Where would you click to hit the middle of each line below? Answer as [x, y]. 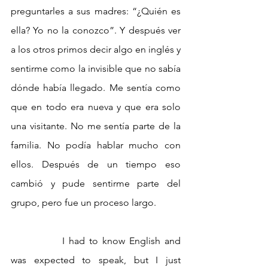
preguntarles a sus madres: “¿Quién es [96, 11]
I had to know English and [36, 241]
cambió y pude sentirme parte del [96, 184]
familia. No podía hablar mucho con [96, 145]
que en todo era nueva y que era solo [96, 107]
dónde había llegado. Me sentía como [96, 88]
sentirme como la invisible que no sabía [96, 69]
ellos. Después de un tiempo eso [96, 165]
